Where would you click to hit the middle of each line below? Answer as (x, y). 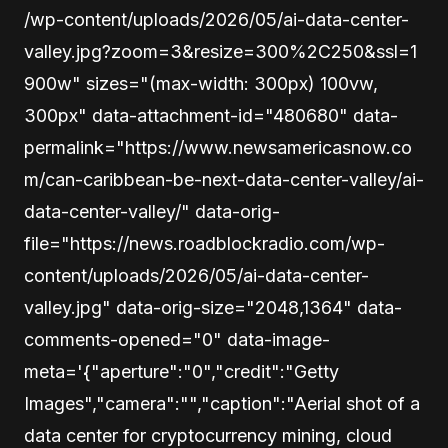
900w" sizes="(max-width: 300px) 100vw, (201, 84)
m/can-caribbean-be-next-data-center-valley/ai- (224, 180)
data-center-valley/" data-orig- (152, 212)
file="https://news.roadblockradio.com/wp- (204, 244)
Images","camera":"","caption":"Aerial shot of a (222, 404)
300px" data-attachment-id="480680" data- (211, 116)
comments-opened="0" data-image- (177, 340)
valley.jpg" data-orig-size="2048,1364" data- (213, 308)
